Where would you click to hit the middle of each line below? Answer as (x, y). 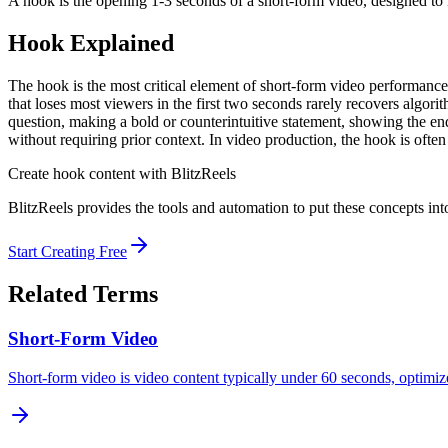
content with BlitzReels (160, 174)
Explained (119, 43)
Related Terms (83, 294)
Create (30, 174)
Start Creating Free (67, 252)
